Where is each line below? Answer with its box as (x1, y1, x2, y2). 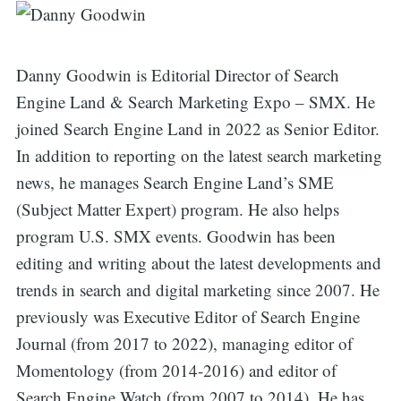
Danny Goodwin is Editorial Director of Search (15, 63, 339, 86)
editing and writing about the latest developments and (15, 251, 381, 274)
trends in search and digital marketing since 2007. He (15, 277, 380, 301)
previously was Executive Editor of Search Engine (15, 304, 360, 328)
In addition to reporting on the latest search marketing (15, 143, 382, 166)
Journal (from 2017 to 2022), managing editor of (15, 331, 353, 354)
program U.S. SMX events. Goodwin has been (15, 224, 336, 247)
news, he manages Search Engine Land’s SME (15, 170, 334, 193)
